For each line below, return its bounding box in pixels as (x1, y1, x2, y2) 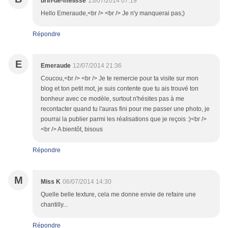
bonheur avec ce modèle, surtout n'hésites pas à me (41, 95, 184, 103)
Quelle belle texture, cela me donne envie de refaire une (41, 191, 196, 198)
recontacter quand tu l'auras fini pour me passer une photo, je (41, 105, 210, 113)
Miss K (41, 178, 61, 186)
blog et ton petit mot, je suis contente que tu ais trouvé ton (41, 85, 198, 93)
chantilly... (41, 201, 68, 209)
